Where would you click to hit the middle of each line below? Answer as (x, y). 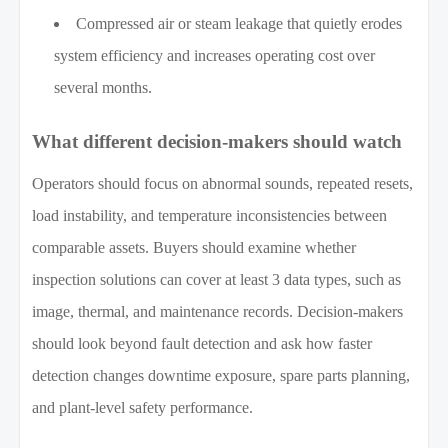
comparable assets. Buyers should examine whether (194, 248)
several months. (103, 88)
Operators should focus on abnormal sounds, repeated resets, (223, 184)
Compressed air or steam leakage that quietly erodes (239, 24)
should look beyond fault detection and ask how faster (202, 344)
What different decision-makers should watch (217, 142)
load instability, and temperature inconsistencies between (210, 216)
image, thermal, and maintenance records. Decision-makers (218, 312)
